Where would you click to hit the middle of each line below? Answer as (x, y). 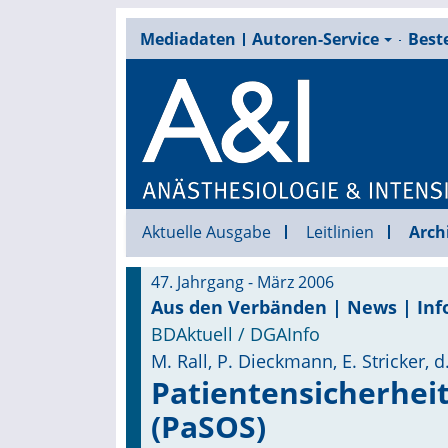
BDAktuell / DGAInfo (235, 334)
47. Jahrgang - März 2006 (242, 282)
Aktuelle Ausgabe (206, 232)
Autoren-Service (315, 39)
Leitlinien (339, 232)
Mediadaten (187, 39)
